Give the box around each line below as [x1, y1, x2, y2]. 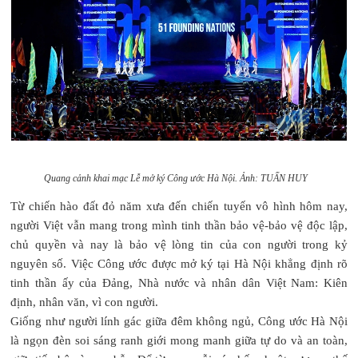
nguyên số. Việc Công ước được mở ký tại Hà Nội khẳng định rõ [10, 257, 348, 270]
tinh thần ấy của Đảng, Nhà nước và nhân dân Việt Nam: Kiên [10, 276, 348, 289]
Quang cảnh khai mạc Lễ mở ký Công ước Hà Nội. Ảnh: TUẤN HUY [43, 172, 315, 184]
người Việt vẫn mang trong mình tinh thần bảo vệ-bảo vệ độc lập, [10, 218, 348, 232]
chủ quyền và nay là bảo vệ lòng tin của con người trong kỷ [10, 237, 348, 251]
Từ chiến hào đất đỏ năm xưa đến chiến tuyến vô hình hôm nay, [10, 199, 348, 213]
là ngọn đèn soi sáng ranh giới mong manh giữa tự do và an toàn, [10, 333, 348, 347]
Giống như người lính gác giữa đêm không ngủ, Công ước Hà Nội [10, 314, 348, 328]
